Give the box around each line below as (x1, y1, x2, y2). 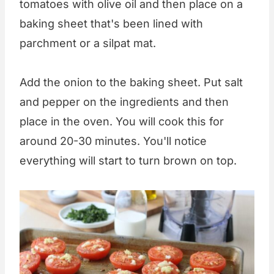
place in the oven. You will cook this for (20, 115, 224, 128)
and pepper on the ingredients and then (20, 95, 229, 109)
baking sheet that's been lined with (20, 17, 203, 31)
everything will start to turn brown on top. (20, 154, 243, 168)
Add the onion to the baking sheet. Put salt (20, 76, 243, 89)
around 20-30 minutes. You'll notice (20, 135, 207, 148)
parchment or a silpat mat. (20, 37, 156, 50)
